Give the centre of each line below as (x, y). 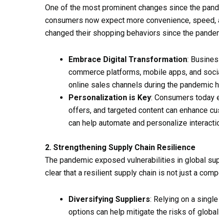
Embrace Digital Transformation (128, 59)
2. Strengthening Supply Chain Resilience (120, 147)
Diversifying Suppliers (109, 199)
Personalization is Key (110, 97)
